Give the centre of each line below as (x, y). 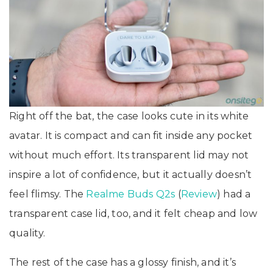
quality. (27, 233)
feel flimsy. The (48, 194)
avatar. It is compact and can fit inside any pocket (131, 135)
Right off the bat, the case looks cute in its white (129, 116)
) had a (234, 194)
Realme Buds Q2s (131, 194)
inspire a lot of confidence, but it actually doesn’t (131, 174)
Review (199, 194)
